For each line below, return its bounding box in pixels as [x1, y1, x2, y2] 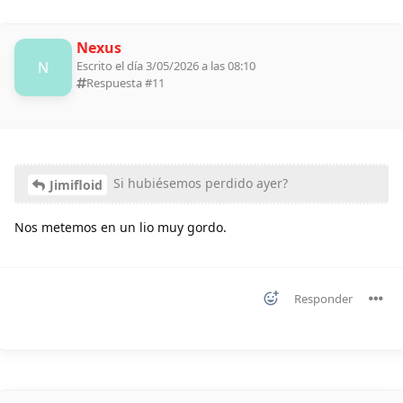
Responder [294, 290, 353, 307]
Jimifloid [49, 175, 103, 193]
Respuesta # [86, 75, 152, 92]
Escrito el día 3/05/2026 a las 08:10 [76, 58, 255, 75]
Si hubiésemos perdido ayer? [110, 175, 288, 193]
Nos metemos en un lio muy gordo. [14, 218, 227, 236]
